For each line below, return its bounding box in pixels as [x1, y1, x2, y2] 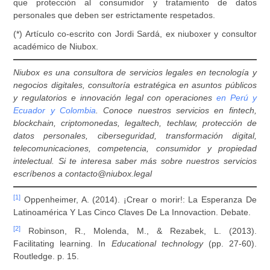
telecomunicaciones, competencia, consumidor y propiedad [13, 143, 257, 153]
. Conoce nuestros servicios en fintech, [96, 105, 257, 115]
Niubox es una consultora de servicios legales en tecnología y [13, 67, 257, 77]
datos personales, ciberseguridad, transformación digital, [13, 131, 257, 140]
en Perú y [216, 93, 257, 102]
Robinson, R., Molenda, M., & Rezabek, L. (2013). [20, 226, 257, 236]
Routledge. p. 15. [13, 251, 80, 261]
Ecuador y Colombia [13, 105, 96, 115]
